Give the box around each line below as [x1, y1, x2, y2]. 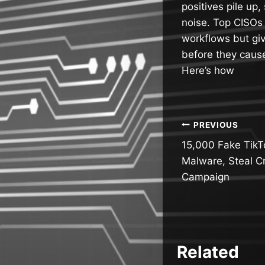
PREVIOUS [193, 119, 238, 130]
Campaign [182, 171, 230, 183]
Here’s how [182, 64, 234, 76]
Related [177, 241, 239, 262]
